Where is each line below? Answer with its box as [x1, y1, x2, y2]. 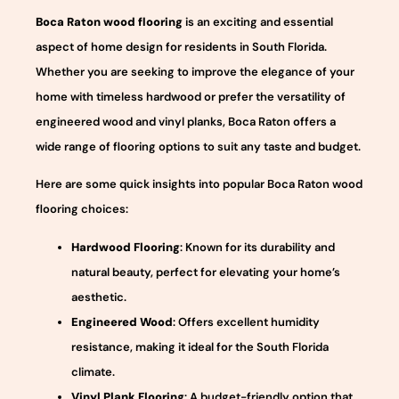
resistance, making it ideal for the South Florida [71, 338, 329, 354]
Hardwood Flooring [71, 239, 180, 255]
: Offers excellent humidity [173, 313, 320, 330]
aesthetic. [71, 289, 126, 305]
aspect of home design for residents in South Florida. [36, 38, 327, 54]
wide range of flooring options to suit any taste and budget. [36, 138, 361, 154]
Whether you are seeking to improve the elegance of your [36, 63, 354, 79]
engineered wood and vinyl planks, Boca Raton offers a [36, 113, 336, 129]
